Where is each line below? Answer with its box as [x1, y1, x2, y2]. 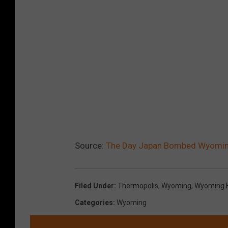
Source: [75, 140, 106, 151]
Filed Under [75, 182, 114, 190]
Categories [75, 198, 113, 207]
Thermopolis [118, 182, 158, 190]
